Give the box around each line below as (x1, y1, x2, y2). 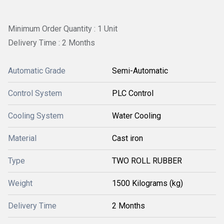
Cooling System (8, 110, 63, 120)
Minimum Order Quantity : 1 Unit (8, 24, 117, 33)
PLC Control (112, 88, 153, 98)
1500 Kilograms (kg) (112, 178, 183, 188)
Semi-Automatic (112, 65, 168, 75)
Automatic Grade (8, 65, 65, 75)
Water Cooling (112, 110, 161, 120)
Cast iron (112, 133, 143, 143)
